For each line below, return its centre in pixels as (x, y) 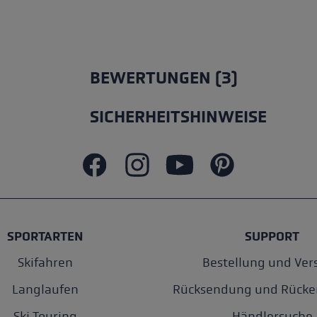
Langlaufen (45, 290)
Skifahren (45, 263)
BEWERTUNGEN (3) (164, 79)
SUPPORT (272, 237)
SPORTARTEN (45, 237)
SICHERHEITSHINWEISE (178, 117)
